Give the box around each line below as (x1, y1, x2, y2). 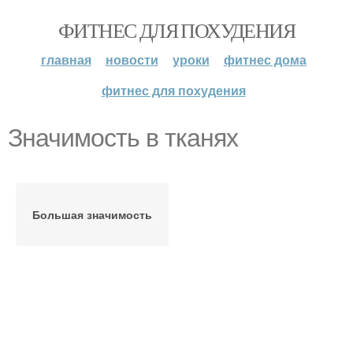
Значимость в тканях (8, 124, 238, 152)
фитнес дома (223, 50, 307, 69)
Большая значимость (32, 206, 152, 222)
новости (105, 50, 158, 69)
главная (40, 50, 91, 69)
